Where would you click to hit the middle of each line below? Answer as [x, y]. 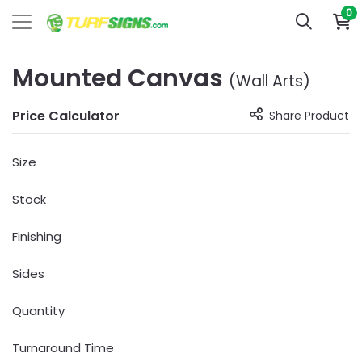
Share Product [309, 116]
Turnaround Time [63, 348]
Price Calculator [66, 116]
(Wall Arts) [269, 81]
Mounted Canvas [120, 78]
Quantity [38, 311]
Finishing [37, 236]
